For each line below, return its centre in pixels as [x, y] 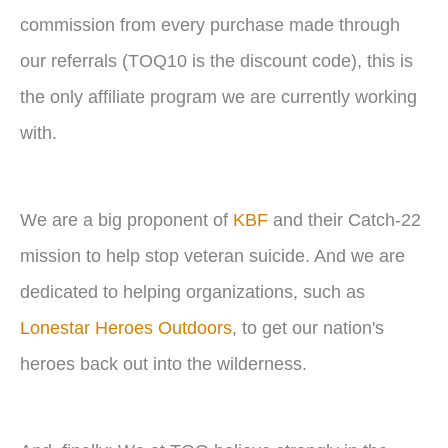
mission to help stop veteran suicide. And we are [212, 255]
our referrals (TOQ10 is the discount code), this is [216, 60]
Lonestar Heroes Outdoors [126, 327]
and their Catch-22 [344, 219]
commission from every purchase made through [210, 24]
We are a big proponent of [126, 219]
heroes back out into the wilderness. [163, 363]
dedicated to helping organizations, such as [192, 291]
